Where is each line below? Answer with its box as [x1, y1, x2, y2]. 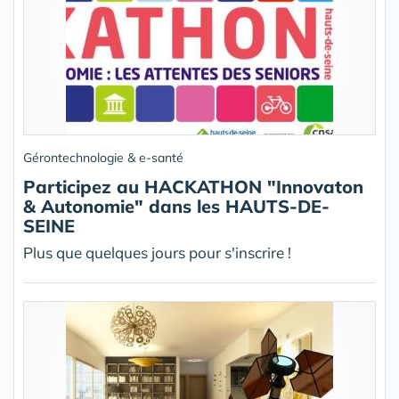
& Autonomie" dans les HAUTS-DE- [23, 195, 330, 217]
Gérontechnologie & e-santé [23, 150, 183, 166]
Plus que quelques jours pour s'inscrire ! [23, 243, 291, 262]
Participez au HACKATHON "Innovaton [23, 175, 363, 198]
